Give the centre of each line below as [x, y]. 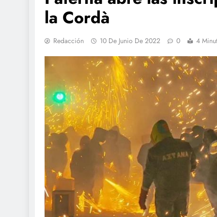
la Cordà [77, 18]
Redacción [69, 41]
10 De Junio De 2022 [130, 41]
